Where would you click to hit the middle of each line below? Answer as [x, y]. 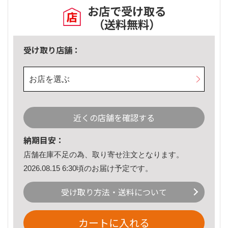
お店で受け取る [127, 11]
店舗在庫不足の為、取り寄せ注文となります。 [104, 155]
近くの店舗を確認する [114, 118]
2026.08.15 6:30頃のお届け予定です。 [88, 168]
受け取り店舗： [52, 50]
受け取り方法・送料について [114, 192]
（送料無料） [127, 24]
